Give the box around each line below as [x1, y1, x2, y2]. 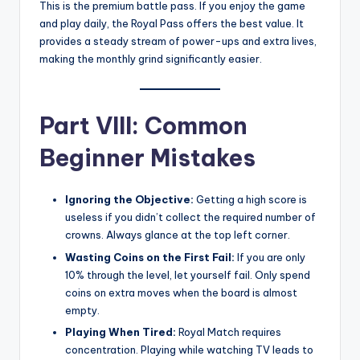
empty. [65, 303, 100, 317]
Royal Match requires [176, 325, 281, 338]
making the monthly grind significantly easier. [39, 52, 262, 66]
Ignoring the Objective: [65, 193, 194, 207]
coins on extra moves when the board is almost [65, 285, 297, 299]
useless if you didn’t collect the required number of [65, 211, 316, 224]
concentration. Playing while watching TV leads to [65, 342, 313, 356]
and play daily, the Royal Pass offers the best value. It [39, 17, 304, 31]
